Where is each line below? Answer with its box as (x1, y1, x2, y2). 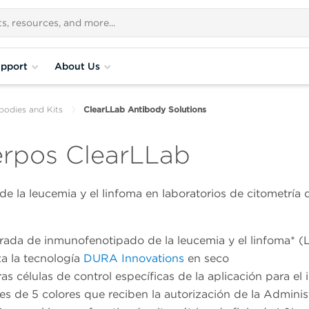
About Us (54, 60, 100, 72)
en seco (184, 252, 229, 266)
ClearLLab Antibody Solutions (83, 104, 206, 114)
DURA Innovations (83, 252, 184, 266)
